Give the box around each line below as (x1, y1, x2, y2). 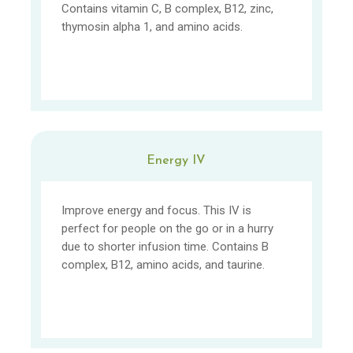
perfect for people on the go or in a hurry (61, 221, 274, 236)
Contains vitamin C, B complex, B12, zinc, (61, 2, 274, 17)
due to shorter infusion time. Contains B (61, 239, 269, 254)
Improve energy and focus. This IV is (61, 203, 252, 217)
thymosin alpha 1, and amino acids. (61, 20, 243, 35)
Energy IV (147, 154, 206, 168)
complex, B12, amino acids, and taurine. (61, 257, 266, 272)
